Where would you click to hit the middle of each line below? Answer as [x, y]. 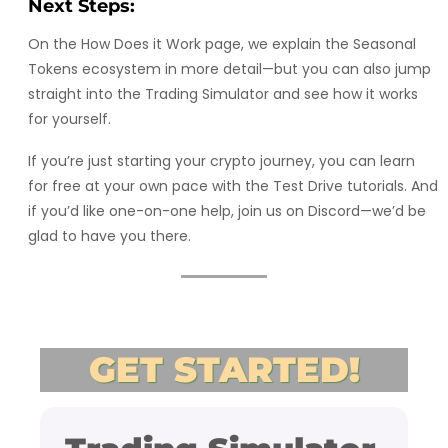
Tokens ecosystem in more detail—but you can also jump [229, 68]
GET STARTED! [224, 369]
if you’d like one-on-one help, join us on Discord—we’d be [227, 210]
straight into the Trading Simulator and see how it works [223, 93]
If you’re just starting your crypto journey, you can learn [221, 160]
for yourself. [71, 118]
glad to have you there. [109, 235]
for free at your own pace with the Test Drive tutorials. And [233, 185]
